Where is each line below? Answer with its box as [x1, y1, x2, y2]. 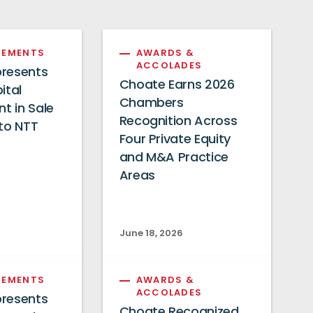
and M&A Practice [119, 152, 228, 166]
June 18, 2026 [119, 229, 183, 239]
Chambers [119, 97, 184, 111]
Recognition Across [119, 115, 238, 129]
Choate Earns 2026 [119, 79, 235, 93]
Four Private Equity [119, 133, 231, 147]
